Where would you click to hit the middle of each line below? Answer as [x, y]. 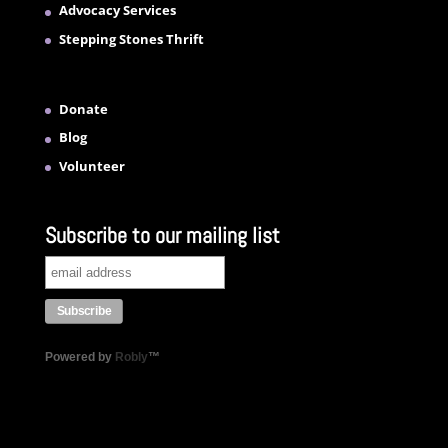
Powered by [79, 357]
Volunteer [91, 165]
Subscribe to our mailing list [162, 235]
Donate [83, 108]
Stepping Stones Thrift [131, 38]
